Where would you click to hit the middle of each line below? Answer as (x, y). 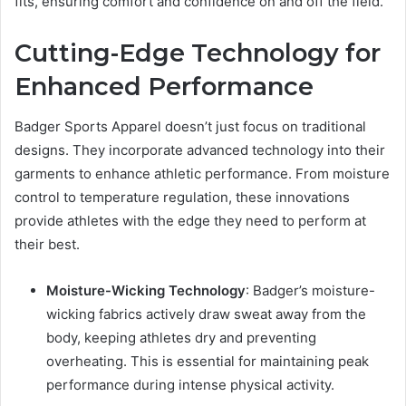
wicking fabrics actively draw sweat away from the (206, 314)
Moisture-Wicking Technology (146, 291)
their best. (47, 245)
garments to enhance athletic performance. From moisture (202, 174)
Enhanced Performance (164, 86)
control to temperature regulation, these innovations (182, 198)
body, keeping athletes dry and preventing (181, 338)
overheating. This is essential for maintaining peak (208, 362)
